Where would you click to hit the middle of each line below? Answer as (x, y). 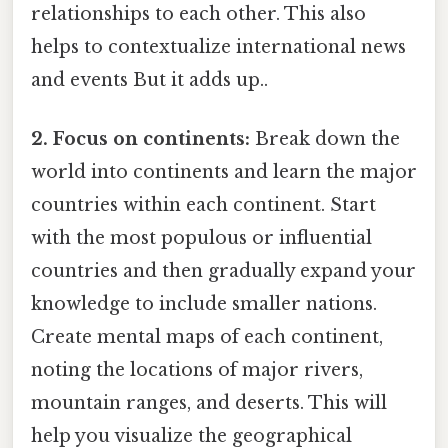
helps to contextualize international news (218, 46)
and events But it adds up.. (149, 79)
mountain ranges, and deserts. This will (209, 403)
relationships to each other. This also (198, 13)
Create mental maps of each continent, (207, 337)
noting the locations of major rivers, (197, 370)
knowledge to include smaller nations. (204, 304)
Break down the (325, 139)
